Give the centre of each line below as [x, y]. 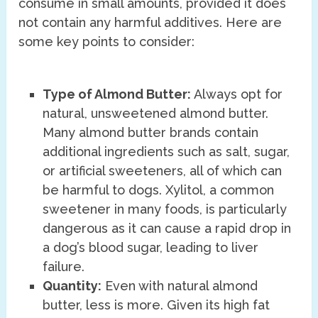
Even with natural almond [180, 286]
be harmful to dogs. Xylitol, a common [159, 190]
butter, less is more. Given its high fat [157, 305]
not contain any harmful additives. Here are [150, 23]
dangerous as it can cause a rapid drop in [167, 229]
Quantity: [72, 286]
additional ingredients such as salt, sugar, [166, 152]
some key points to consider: [107, 42]
